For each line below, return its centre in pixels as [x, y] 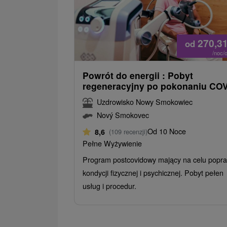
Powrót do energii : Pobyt [138, 75]
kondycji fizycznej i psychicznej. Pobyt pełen [153, 172]
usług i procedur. [109, 185]
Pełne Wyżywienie [112, 143]
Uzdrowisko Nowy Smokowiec [145, 101]
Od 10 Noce [167, 131]
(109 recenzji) [128, 131]
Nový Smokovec [123, 115]
